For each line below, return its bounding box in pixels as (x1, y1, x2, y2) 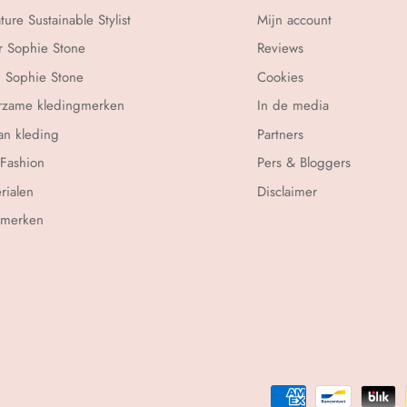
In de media (257, 95, 330, 116)
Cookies (257, 66, 304, 87)
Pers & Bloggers (257, 153, 352, 174)
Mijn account (257, 9, 333, 30)
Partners (257, 124, 304, 144)
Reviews (257, 38, 304, 59)
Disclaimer (257, 181, 318, 202)
